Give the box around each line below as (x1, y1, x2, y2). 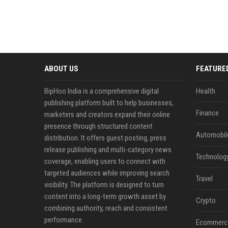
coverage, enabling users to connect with (44, 157, 165, 166)
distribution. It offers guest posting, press (44, 133, 166, 142)
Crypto (195, 196, 216, 205)
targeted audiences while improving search (44, 168, 169, 178)
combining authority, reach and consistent (44, 204, 167, 213)
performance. (44, 215, 83, 224)
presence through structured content (44, 122, 153, 131)
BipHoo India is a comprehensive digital (44, 87, 159, 96)
